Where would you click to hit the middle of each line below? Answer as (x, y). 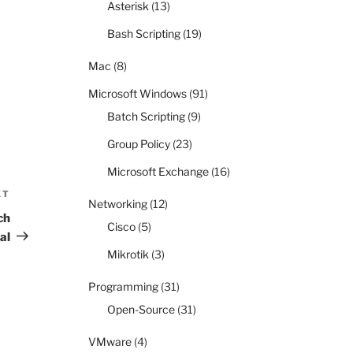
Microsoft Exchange (158, 172)
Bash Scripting (144, 34)
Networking (118, 204)
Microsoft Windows (137, 94)
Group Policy (139, 144)
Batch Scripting (146, 117)
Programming (123, 287)
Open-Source (141, 310)
